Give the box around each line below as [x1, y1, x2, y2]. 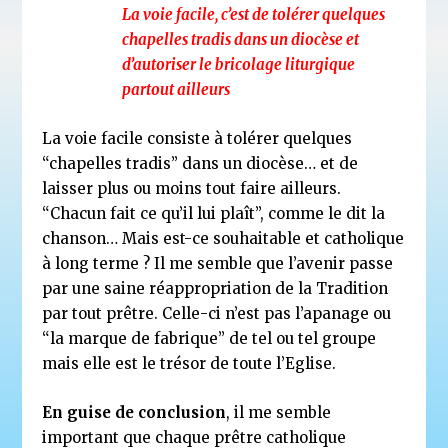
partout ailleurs [122, 79, 231, 99]
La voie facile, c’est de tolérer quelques [122, 4, 386, 24]
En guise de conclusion [42, 402, 227, 422]
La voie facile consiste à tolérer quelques [42, 128, 353, 148]
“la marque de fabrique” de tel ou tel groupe [42, 328, 377, 348]
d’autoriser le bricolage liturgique [122, 54, 356, 74]
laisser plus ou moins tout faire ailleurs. [42, 178, 342, 198]
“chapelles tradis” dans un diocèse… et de [42, 153, 359, 173]
